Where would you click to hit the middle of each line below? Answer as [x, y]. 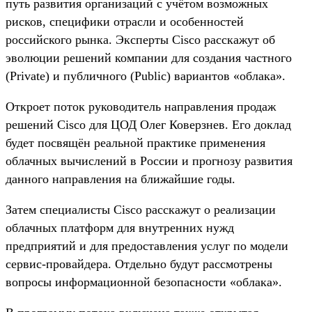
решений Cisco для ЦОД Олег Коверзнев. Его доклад [148, 124]
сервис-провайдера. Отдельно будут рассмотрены [139, 264]
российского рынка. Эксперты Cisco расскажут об [140, 39]
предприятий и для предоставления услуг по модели [147, 245]
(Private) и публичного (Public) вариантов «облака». [146, 76]
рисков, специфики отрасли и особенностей [125, 21]
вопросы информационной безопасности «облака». [144, 282]
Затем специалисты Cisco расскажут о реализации [141, 209]
